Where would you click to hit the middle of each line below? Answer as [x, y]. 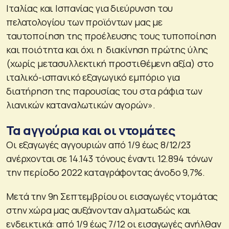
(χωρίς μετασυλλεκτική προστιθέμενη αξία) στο [110, 63]
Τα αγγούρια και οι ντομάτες [91, 130]
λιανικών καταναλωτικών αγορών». [81, 105]
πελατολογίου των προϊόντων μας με [85, 22]
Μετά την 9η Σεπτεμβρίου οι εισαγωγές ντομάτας [112, 196]
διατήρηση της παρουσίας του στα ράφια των [104, 91]
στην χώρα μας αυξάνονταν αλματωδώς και [99, 210]
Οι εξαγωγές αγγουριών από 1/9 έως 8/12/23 [98, 144]
